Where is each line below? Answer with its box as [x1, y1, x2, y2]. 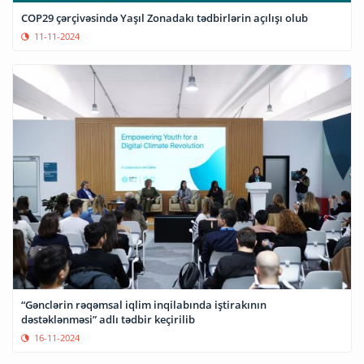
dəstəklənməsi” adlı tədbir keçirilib [21, 312, 195, 327]
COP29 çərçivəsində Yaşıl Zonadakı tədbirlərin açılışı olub [21, 10, 308, 25]
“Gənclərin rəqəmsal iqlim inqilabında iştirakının [21, 297, 266, 313]
